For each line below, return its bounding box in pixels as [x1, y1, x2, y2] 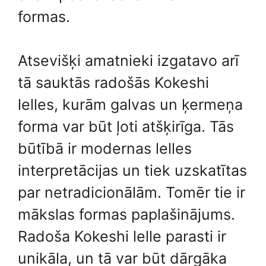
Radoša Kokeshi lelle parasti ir [18, 227, 226, 245]
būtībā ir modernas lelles [18, 140, 192, 157]
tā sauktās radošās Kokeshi [18, 74, 209, 91]
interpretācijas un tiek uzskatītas [18, 161, 247, 179]
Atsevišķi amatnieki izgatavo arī [18, 52, 239, 69]
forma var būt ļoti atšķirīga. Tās [18, 118, 234, 135]
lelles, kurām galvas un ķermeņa [18, 96, 243, 113]
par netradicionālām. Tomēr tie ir [18, 183, 245, 201]
